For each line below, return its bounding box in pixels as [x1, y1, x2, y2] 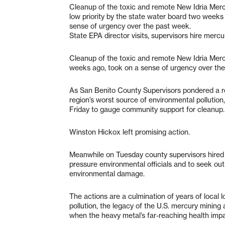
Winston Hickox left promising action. [69, 127, 190, 137]
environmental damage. [69, 169, 145, 178]
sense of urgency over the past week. [69, 21, 191, 31]
